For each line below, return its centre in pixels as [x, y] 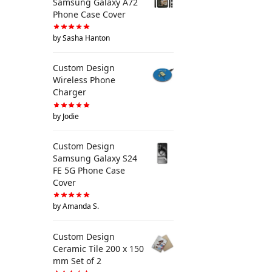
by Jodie [66, 116]
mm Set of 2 [77, 260]
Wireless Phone [84, 80]
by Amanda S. [76, 206]
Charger [70, 92]
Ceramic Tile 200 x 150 [98, 248]
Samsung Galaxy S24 [95, 158]
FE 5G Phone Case [89, 171]
